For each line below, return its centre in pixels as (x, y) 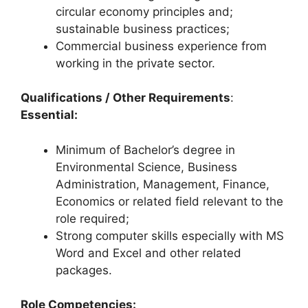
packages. (84, 270)
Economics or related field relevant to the (169, 201)
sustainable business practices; (143, 29)
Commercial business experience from (161, 46)
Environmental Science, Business (146, 167)
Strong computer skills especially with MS (170, 235)
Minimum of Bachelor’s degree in (145, 150)
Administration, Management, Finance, (163, 184)
